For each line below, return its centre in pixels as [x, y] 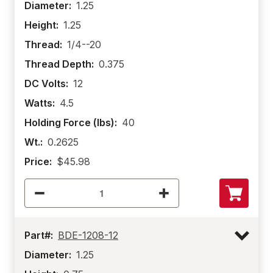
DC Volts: [46, 83]
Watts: [40, 103]
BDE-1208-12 [88, 235]
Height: [41, 25]
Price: [38, 161]
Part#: [39, 235]
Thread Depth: [59, 64]
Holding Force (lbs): [71, 122]
